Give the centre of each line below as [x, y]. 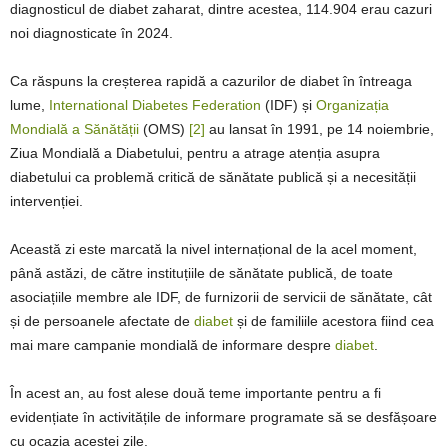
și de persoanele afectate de [102, 321]
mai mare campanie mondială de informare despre [172, 345]
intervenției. [46, 201]
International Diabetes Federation [155, 105]
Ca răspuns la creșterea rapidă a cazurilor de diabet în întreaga [211, 81]
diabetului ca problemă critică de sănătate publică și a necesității [213, 177]
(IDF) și [288, 105]
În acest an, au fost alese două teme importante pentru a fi [195, 393]
